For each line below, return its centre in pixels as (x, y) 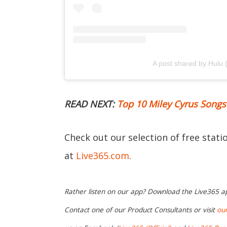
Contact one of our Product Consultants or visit (141, 210)
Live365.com (103, 156)
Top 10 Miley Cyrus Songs (172, 104)
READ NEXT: (91, 104)
